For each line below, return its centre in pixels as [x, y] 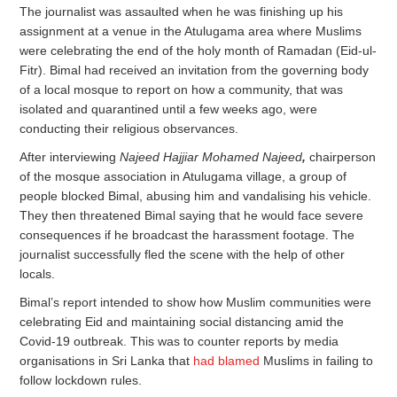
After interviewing [70, 156]
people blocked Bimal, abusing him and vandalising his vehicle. [196, 195]
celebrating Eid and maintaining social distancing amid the [182, 321]
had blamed [227, 360]
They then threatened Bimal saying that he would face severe [192, 215]
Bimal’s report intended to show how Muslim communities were [196, 302]
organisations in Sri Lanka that [107, 360]
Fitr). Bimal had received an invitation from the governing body [195, 70]
